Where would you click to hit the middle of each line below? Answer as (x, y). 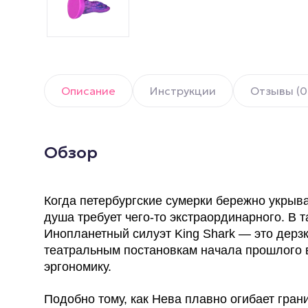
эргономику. (78, 267)
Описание (88, 91)
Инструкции (183, 91)
